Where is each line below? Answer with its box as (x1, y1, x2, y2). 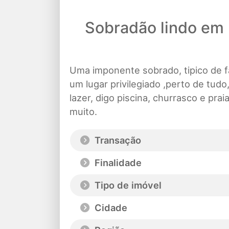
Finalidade (92, 157, 142, 169)
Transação (92, 134, 141, 146)
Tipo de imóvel (92, 179, 162, 191)
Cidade (92, 202, 127, 214)
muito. (70, 106, 97, 118)
